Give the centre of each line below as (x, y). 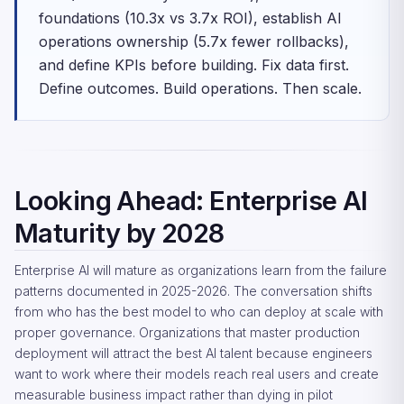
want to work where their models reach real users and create (197, 374)
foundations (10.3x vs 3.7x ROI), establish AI (190, 18)
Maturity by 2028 (119, 233)
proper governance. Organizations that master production (187, 332)
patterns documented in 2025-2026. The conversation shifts (193, 291)
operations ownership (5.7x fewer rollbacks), (194, 41)
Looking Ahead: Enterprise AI (191, 201)
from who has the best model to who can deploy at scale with (199, 312)
